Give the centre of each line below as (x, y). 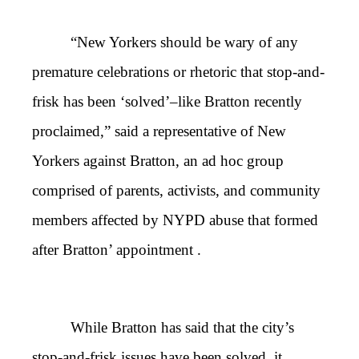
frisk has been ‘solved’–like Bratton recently (167, 102)
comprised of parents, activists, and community (176, 191)
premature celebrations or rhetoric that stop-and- (178, 72)
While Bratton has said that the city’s (182, 328)
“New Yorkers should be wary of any (184, 42)
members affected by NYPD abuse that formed (175, 220)
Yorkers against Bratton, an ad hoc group (158, 161)
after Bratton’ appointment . (117, 250)
